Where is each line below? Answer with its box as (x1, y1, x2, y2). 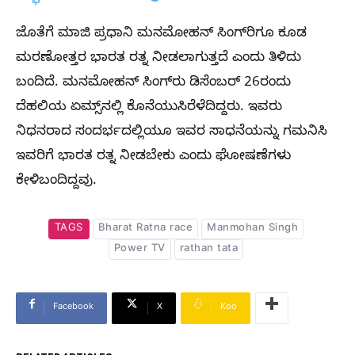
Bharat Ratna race (97, 221, 193, 236)
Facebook (53, 301, 94, 314)
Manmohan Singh (207, 221, 299, 236)
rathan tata (179, 242, 239, 257)
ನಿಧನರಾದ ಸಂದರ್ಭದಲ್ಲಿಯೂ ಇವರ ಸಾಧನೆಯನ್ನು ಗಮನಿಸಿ (16, 123, 327, 142)
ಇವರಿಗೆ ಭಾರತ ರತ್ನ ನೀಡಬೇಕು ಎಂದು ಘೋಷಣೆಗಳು (16, 147, 291, 166)
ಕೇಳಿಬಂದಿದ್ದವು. (16, 172, 97, 191)
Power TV (113, 242, 166, 257)
